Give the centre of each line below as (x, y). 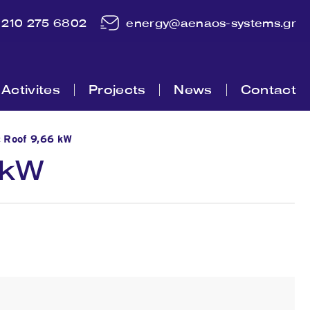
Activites (31, 89)
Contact (268, 89)
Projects (117, 89)
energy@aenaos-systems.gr (211, 22)
